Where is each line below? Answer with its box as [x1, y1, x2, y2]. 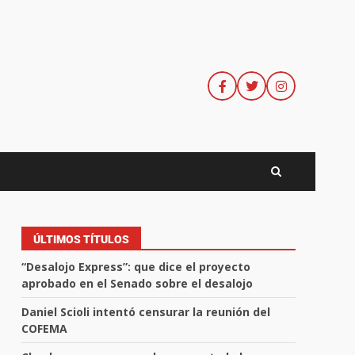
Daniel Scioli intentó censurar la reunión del [21, 304, 271, 319]
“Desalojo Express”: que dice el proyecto [21, 259, 251, 274]
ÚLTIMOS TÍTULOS [33, 233, 130, 246]
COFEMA [21, 321, 68, 336]
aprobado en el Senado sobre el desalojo [21, 276, 254, 291]
